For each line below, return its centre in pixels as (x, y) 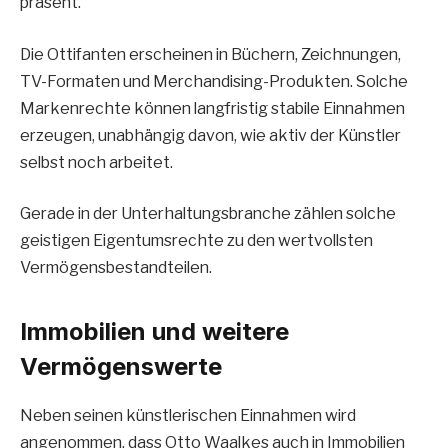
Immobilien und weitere (154, 331)
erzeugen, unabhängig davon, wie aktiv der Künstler (210, 135)
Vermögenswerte (121, 366)
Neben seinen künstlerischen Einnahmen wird (188, 415)
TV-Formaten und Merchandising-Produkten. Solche (214, 81)
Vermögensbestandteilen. (116, 268)
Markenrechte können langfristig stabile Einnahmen (212, 108)
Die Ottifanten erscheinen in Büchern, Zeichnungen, (210, 54)
